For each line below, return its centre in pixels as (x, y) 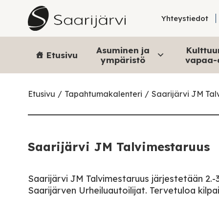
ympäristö (123, 60)
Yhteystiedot (185, 18)
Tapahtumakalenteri (103, 94)
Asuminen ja (123, 50)
